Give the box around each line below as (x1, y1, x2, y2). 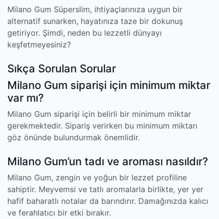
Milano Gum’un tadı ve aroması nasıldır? (7, 155, 208, 168)
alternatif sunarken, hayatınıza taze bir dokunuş (7, 16, 183, 26)
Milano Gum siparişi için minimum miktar (7, 79, 210, 91)
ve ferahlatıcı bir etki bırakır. (7, 208, 111, 218)
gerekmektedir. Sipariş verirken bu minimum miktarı (7, 121, 197, 131)
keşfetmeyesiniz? (7, 40, 71, 49)
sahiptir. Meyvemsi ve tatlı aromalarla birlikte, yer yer (7, 184, 203, 194)
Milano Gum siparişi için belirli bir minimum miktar (7, 109, 191, 119)
